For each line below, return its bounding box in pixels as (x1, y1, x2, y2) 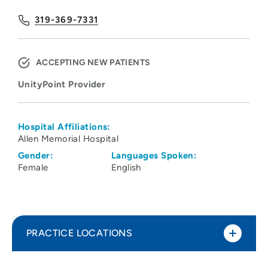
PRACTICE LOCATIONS (26, 227, 133, 239)
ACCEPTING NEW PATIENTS (36, 57, 151, 68)
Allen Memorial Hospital (18, 133, 119, 145)
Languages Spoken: (111, 150, 197, 162)
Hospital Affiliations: (18, 121, 111, 133)
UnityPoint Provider (18, 79, 106, 90)
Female (18, 162, 48, 173)
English (111, 162, 141, 173)
